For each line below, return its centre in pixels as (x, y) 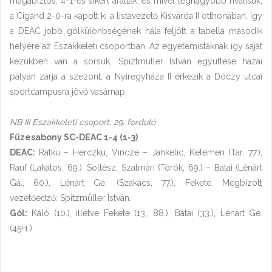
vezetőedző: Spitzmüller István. (70, 198)
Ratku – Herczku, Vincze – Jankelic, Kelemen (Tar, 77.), (151, 153)
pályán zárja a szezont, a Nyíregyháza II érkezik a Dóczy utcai (136, 77)
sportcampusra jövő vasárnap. (68, 92)
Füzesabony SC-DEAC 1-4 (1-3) (74, 138)
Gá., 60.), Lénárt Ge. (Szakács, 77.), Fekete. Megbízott (136, 183)
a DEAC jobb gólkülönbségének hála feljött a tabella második (136, 31)
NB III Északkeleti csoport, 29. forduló (83, 122)
